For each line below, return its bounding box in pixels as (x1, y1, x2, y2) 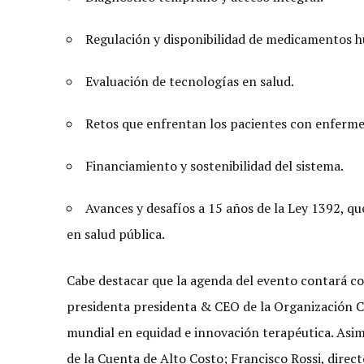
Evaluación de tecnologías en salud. (85, 72, 294, 90)
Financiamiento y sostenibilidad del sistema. (85, 157, 346, 175)
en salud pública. (67, 225, 165, 243)
